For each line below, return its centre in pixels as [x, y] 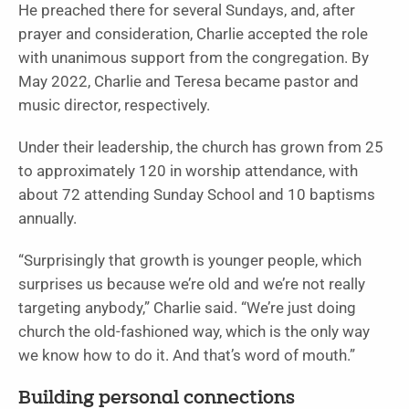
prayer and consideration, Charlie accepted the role [193, 34]
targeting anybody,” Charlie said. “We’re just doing [187, 308]
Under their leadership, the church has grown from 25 [201, 147]
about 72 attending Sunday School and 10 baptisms [197, 194]
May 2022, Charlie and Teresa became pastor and [189, 81]
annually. [47, 218]
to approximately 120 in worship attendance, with [188, 171]
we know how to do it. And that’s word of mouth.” [187, 355]
